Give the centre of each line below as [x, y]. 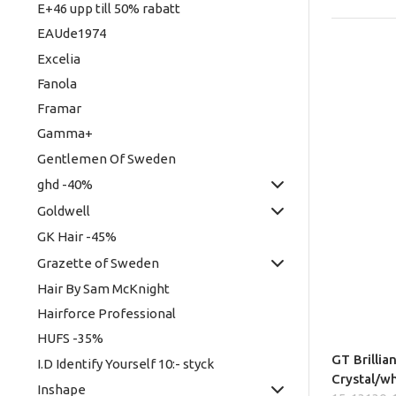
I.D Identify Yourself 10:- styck [125, 363]
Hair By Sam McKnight [103, 288]
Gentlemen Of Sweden [106, 158]
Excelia [58, 58]
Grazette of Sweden [98, 263]
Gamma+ [65, 133]
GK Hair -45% [76, 237]
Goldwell [63, 211]
